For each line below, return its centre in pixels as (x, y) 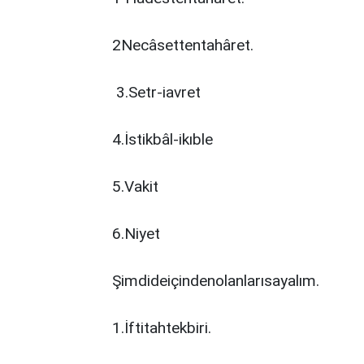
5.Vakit (135, 186)
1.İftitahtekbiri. (162, 328)
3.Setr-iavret (156, 92)
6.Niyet (136, 234)
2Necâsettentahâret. (183, 45)
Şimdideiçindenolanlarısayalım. (216, 281)
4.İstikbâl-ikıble (162, 139)
